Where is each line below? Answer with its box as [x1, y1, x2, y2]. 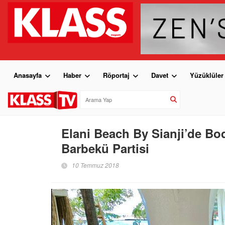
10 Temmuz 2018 [72, 160, 119, 169]
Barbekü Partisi [61, 139, 149, 157]
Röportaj [103, 70, 130, 80]
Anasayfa [14, 70, 42, 80]
